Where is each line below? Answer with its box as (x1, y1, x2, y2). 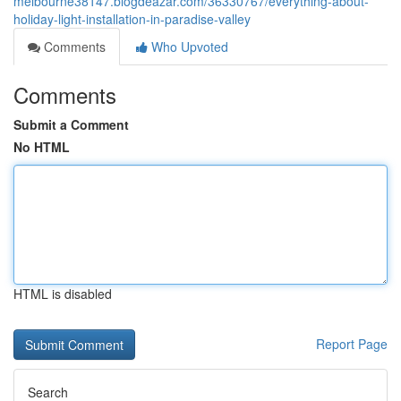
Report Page (316, 335, 388, 353)
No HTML (13, 138, 70, 156)
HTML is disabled (13, 285, 112, 303)
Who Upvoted (148, 38, 228, 55)
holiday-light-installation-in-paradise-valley (13, 10, 251, 28)
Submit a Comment (13, 115, 129, 133)
